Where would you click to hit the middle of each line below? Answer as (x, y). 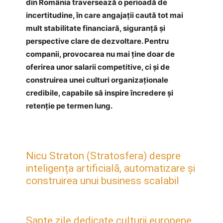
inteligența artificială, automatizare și (111, 168)
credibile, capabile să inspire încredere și (100, 93)
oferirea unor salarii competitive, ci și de (98, 67)
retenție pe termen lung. (69, 106)
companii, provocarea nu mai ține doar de (100, 54)
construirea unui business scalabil (103, 180)
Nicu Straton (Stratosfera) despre (103, 156)
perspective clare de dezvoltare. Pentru (97, 41)
